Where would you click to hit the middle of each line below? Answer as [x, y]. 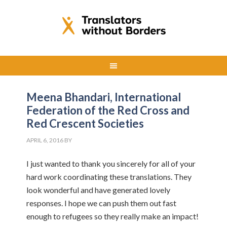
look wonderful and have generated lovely [99, 190]
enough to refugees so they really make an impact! [113, 216]
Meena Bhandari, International [104, 97]
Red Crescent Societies [85, 123]
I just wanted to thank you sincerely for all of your [111, 163]
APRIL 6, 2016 [45, 140]
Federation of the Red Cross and [108, 110]
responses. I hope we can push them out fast [102, 203]
